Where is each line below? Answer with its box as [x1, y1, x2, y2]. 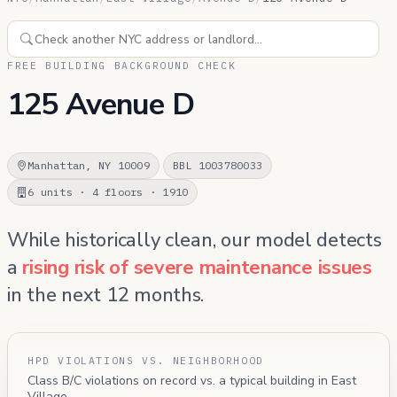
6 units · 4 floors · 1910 [27, 185, 189, 199]
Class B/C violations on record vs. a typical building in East [27, 372, 356, 390]
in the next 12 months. [7, 282, 205, 309]
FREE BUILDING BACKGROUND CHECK [7, 58, 237, 73]
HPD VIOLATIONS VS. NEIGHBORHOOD [27, 354, 264, 368]
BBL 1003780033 [172, 159, 263, 173]
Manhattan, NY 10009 [27, 159, 150, 173]
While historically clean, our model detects [7, 227, 382, 254]
